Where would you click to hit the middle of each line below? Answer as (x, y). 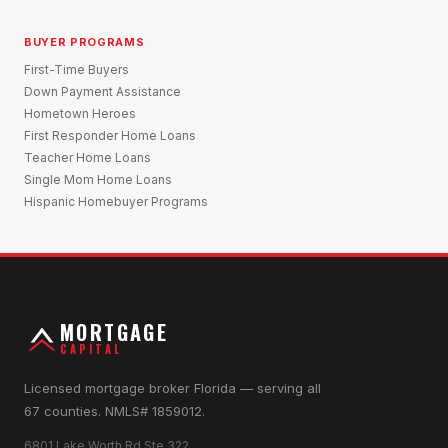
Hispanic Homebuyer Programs (116, 201)
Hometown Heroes (80, 113)
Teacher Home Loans (87, 157)
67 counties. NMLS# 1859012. (114, 410)
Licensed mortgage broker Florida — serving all (172, 387)
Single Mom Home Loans (98, 179)
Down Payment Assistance (102, 91)
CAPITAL (91, 349)
